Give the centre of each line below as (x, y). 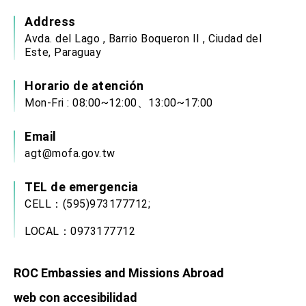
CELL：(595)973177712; (87, 204)
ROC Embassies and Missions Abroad (119, 273)
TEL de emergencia (82, 187)
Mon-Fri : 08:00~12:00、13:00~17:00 (119, 103)
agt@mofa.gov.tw (70, 154)
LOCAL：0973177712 (80, 232)
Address (50, 22)
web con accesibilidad (75, 297)
